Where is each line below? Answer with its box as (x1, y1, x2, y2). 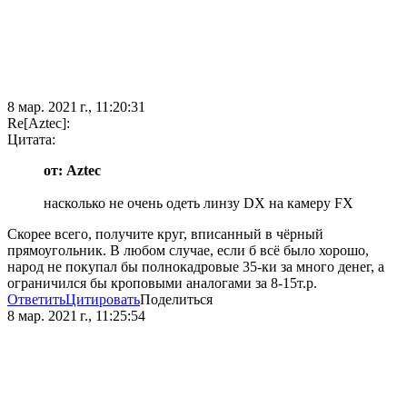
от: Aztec (44, 163, 101, 179)
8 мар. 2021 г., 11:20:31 (7, 99, 145, 115)
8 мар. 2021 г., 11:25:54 (7, 308, 145, 324)
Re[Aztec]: (7, 115, 70, 132)
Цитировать (65, 292, 140, 308)
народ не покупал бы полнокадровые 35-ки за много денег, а (7, 259, 384, 275)
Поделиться (140, 292, 213, 308)
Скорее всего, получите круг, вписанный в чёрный (7, 226, 323, 243)
